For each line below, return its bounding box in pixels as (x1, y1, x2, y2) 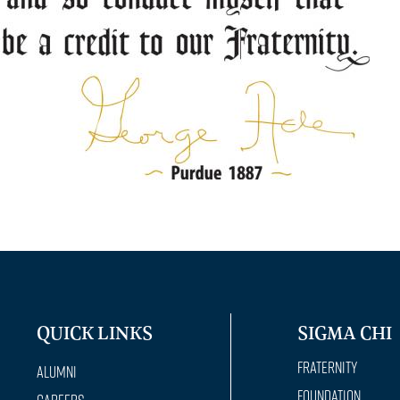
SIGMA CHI (296, 321, 392, 345)
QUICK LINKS (36, 321, 153, 345)
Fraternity (296, 357, 357, 378)
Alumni (36, 362, 77, 382)
